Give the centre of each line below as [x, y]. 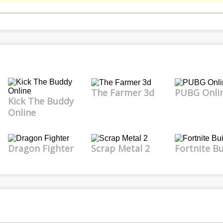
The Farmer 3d [123, 92]
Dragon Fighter [41, 148]
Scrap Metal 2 [121, 148]
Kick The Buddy [41, 101]
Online [22, 112]
